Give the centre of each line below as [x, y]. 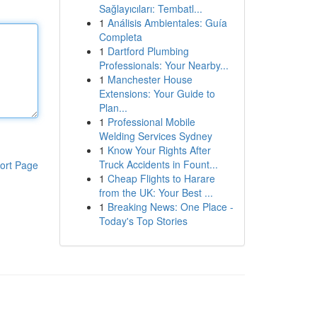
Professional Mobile [151, 122]
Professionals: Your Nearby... [163, 65]
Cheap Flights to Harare [161, 178]
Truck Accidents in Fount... [158, 164]
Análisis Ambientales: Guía [167, 23]
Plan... [113, 108]
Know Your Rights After [159, 150]
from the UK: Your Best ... [156, 192]
